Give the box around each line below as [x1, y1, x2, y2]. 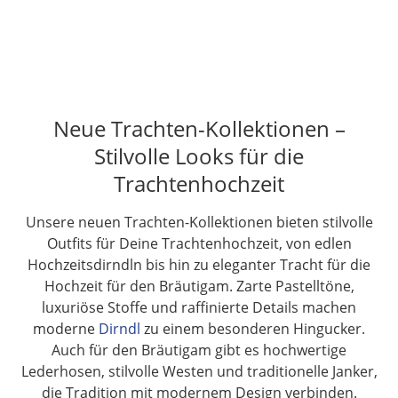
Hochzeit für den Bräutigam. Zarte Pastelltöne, [44, 276, 354, 296]
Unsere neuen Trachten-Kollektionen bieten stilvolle [25, 212, 373, 232]
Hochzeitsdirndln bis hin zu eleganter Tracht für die [28, 255, 370, 275]
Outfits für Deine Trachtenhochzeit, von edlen [46, 234, 352, 253]
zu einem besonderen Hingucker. [140, 319, 365, 338]
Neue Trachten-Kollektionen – [52, 114, 346, 143]
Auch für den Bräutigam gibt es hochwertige [52, 340, 346, 360]
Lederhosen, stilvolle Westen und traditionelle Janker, [20, 362, 378, 381]
